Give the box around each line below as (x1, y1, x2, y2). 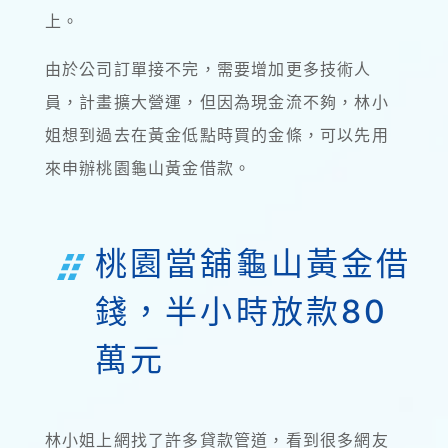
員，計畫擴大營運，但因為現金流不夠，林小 (44, 93, 389, 111)
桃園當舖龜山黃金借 (94, 243, 412, 283)
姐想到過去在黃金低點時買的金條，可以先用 (44, 126, 389, 144)
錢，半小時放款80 (94, 291, 389, 331)
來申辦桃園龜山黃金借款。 (44, 159, 252, 177)
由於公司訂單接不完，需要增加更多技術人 (44, 60, 372, 78)
